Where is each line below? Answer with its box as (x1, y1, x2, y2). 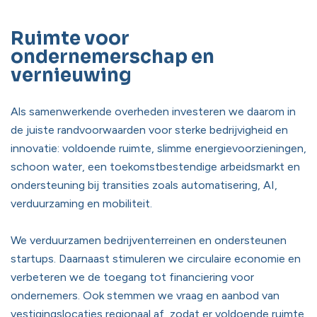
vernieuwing (11, 64, 132, 87)
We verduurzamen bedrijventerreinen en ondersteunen (11, 234, 287, 247)
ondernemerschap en (11, 45, 214, 69)
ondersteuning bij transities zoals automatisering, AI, (11, 178, 277, 192)
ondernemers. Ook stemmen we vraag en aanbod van (11, 289, 279, 302)
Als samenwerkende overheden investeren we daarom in (11, 105, 296, 118)
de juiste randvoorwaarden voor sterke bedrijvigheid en (11, 123, 288, 137)
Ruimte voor (11, 27, 129, 50)
